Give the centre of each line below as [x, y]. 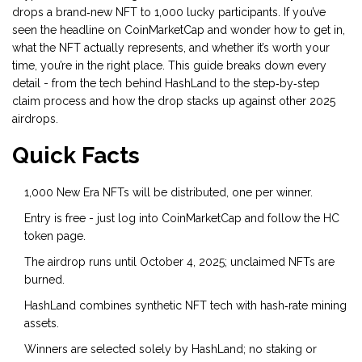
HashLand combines [80, 306]
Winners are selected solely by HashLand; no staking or [170, 349]
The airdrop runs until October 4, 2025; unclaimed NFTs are [179, 262]
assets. [42, 324]
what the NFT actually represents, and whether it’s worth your [171, 48]
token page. [55, 236]
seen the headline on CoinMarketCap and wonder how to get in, [179, 30]
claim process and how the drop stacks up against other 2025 [174, 101]
